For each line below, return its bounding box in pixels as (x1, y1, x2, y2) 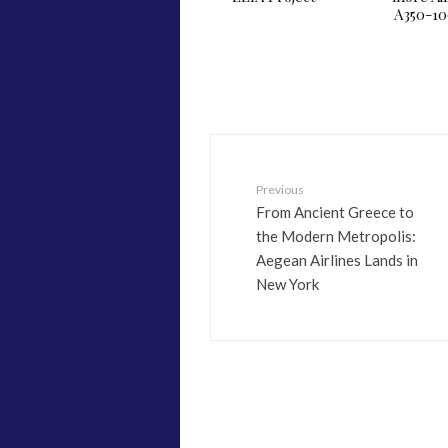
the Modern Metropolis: (256, 226, 416, 245)
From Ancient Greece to (256, 202, 414, 221)
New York (256, 274, 319, 293)
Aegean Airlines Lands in (256, 250, 418, 269)
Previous (256, 182, 304, 198)
